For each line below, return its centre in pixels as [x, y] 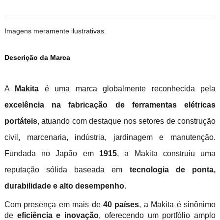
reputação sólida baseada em [67, 170]
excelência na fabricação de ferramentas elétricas [110, 105]
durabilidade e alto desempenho [64, 186]
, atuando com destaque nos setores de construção [126, 121]
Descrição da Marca [37, 58]
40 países [121, 205]
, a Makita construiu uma [166, 154]
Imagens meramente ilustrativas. [56, 31]
